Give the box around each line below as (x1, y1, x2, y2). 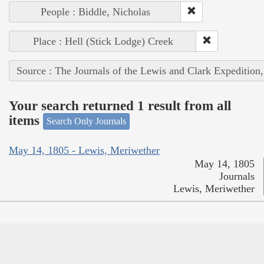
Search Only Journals (47, 116, 126, 127)
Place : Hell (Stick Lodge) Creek (32, 35, 173, 48)
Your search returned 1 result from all (9, 98, 231, 113)
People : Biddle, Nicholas (40, 6, 150, 18)
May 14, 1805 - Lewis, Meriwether (9, 144, 160, 156)
